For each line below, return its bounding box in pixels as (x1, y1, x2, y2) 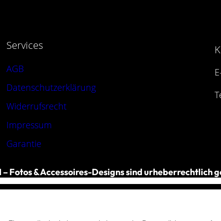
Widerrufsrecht (6, 100, 67, 112)
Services (6, 38, 43, 52)
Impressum (6, 119, 52, 131)
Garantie (6, 138, 41, 150)
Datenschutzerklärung (6, 81, 96, 94)
